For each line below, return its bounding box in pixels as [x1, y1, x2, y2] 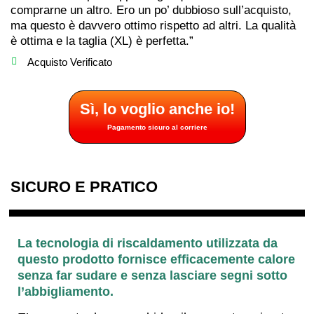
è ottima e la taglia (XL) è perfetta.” [11, 34, 193, 48]
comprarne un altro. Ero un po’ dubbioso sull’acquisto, [11, 3, 292, 17]
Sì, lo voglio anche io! [79, 100, 235, 118]
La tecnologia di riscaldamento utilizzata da [18, 235, 278, 250]
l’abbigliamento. [18, 284, 114, 299]
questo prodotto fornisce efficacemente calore [18, 252, 295, 266]
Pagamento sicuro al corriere [107, 123, 207, 131]
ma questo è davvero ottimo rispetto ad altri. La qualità [11, 18, 296, 32]
